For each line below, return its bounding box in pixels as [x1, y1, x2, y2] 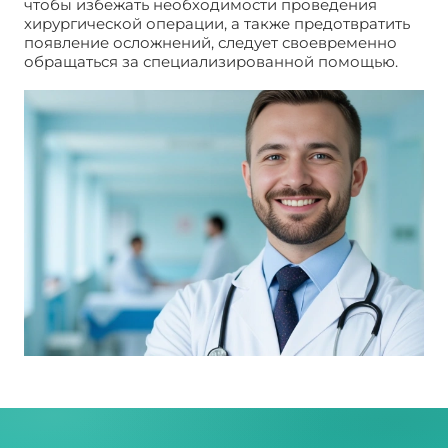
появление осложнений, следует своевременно [24, 32, 397, 52]
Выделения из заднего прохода [24, 70, 273, 90]
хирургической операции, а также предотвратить [24, 13, 410, 33]
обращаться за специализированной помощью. [24, 51, 398, 71]
